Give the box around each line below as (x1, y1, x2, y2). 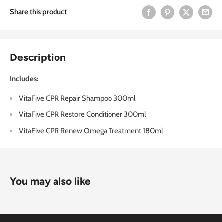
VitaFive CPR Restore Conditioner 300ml (19, 110, 146, 119)
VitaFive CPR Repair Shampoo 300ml (19, 93, 136, 103)
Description (10, 51, 66, 63)
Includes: (10, 74, 38, 84)
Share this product (10, 7, 67, 17)
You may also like (10, 174, 91, 187)
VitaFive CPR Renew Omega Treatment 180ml (19, 126, 163, 135)
